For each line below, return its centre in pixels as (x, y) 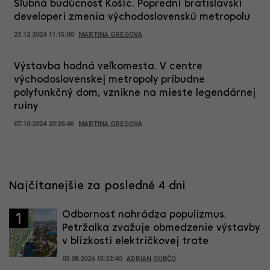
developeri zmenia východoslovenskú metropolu (132, 17)
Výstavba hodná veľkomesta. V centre (108, 67)
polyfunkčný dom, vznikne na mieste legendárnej (135, 93)
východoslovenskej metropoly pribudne (109, 80)
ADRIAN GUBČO (151, 259)
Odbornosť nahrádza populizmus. (144, 215)
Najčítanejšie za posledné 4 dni (97, 187)
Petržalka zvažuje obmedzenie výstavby (161, 228)
